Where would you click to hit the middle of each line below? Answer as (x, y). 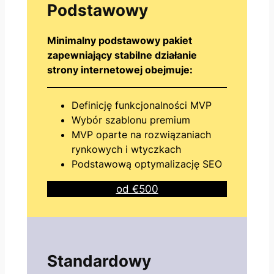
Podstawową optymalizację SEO (147, 164)
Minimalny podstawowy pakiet (120, 40)
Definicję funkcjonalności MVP (142, 105)
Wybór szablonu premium (131, 120)
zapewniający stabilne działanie (122, 55)
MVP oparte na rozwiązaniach (142, 134)
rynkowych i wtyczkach (127, 149)
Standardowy (99, 261)
